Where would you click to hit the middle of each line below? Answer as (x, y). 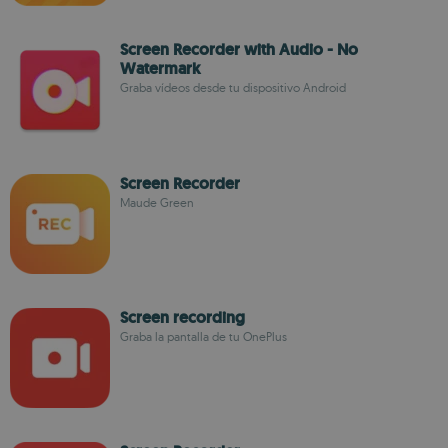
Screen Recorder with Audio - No (239, 49)
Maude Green (157, 202)
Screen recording (182, 317)
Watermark (160, 68)
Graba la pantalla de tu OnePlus (203, 336)
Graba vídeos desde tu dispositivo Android (233, 87)
